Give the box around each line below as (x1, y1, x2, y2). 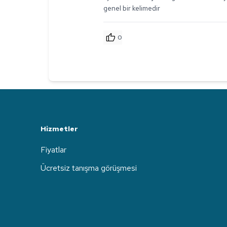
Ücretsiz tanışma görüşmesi (41, 163, 137, 173)
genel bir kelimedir (103, 4, 160, 13)
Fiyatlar (41, 144, 66, 155)
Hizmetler (41, 124, 78, 133)
